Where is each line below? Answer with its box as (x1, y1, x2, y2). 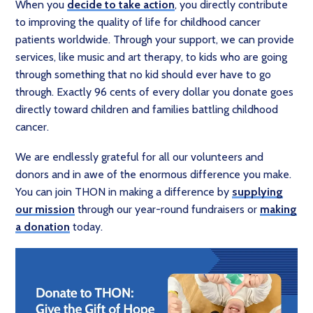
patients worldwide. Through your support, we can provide (15, 33, 294, 46)
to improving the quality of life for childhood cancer (15, 15, 261, 29)
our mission (15, 203, 75, 216)
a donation (15, 220, 70, 233)
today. (70, 220, 105, 233)
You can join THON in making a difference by (15, 185, 232, 198)
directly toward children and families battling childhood (15, 103, 278, 116)
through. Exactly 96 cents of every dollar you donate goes (15, 85, 293, 99)
